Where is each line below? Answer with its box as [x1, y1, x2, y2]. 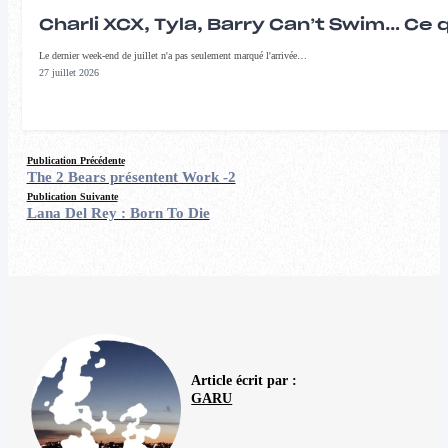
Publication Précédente [26, 155, 125, 166]
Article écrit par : [191, 372, 298, 389]
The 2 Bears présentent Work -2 [26, 169, 236, 185]
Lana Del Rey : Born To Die [26, 205, 210, 221]
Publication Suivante [26, 191, 118, 202]
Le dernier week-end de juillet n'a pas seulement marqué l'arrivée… [39, 49, 307, 61]
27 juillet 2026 [39, 66, 99, 78]
